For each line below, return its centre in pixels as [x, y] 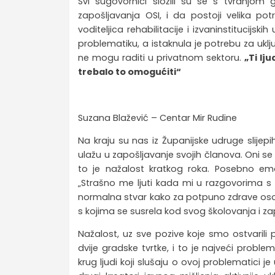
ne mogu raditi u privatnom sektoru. [161, 57]
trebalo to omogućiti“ [130, 72]
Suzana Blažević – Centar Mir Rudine [158, 118]
